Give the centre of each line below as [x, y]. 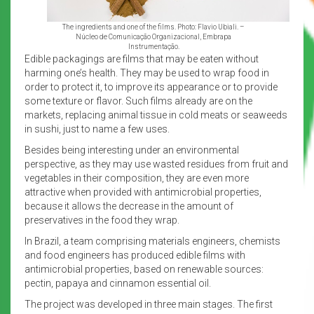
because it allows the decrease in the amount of [129, 206]
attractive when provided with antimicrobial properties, [143, 192]
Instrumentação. [153, 46]
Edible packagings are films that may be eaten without [142, 59]
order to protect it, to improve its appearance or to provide [151, 87]
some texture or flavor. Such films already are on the [138, 101]
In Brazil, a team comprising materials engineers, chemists [152, 241]
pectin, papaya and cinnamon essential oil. [118, 283]
